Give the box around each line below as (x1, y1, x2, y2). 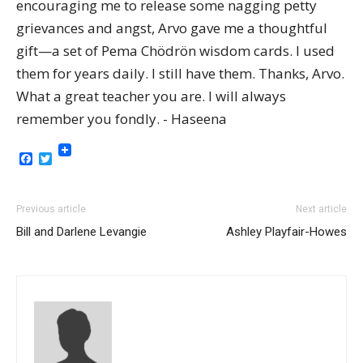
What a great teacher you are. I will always (16, 87, 286, 105)
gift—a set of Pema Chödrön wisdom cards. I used (16, 41, 335, 60)
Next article (296, 203, 347, 215)
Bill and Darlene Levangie (16, 224, 147, 239)
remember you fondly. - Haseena (16, 109, 227, 128)
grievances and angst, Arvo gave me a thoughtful (16, 19, 327, 37)
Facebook (32, 149, 91, 168)
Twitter (52, 149, 96, 168)
